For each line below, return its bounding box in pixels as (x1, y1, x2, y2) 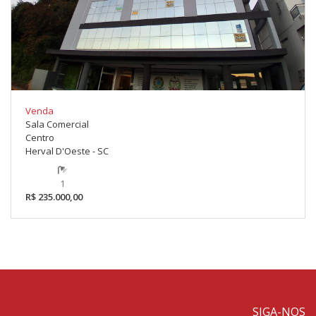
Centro (25, 131, 54, 145)
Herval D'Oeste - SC (25, 145, 109, 158)
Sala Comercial (25, 118, 89, 131)
